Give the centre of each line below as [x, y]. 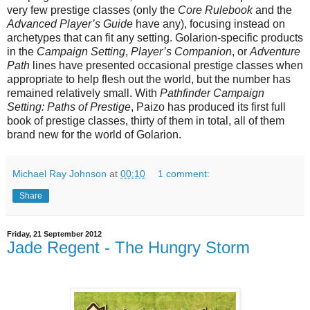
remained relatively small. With [83, 93]
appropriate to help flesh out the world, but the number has [149, 79]
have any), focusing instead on [209, 24]
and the [274, 10]
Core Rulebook [217, 10]
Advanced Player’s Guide [70, 24]
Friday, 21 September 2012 [54, 234]
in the [22, 52]
